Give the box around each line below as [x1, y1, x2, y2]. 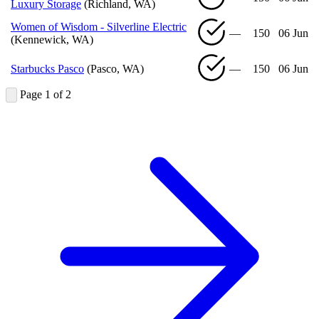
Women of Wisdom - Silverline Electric [11, 20, 187, 33]
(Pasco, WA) [87, 62, 144, 75]
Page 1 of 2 [20, 88, 71, 100]
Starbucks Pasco [11, 62, 84, 75]
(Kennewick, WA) [11, 33, 93, 46]
